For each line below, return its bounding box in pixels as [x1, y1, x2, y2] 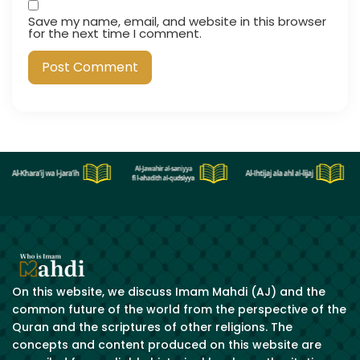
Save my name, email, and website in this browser [28, 12, 326, 30]
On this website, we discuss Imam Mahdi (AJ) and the [12, 284, 325, 301]
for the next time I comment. [28, 24, 202, 42]
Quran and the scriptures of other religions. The [12, 319, 292, 336]
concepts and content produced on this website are [12, 337, 321, 354]
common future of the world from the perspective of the [12, 301, 346, 318]
